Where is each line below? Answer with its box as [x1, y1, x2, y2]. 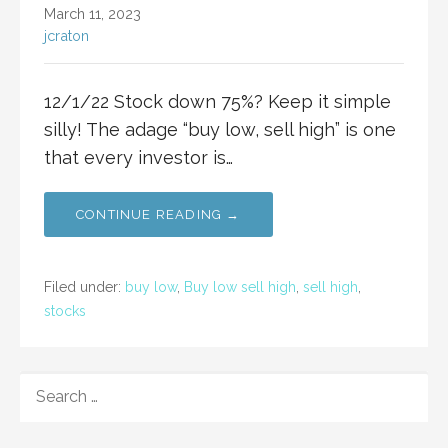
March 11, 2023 [44, 5, 141, 23]
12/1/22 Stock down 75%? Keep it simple [44, 91, 391, 113]
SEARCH [19, 372, 84, 392]
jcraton [44, 27, 89, 45]
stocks [44, 303, 86, 320]
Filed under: [44, 279, 125, 296]
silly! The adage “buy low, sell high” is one [44, 119, 396, 141]
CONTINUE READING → [76, 207, 241, 223]
